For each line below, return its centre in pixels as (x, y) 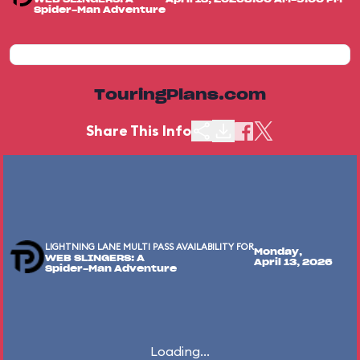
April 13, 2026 (293, 262)
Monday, (278, 252)
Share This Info (139, 131)
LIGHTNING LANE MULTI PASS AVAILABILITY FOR (149, 247)
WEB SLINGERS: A (95, 258)
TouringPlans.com (180, 96)
